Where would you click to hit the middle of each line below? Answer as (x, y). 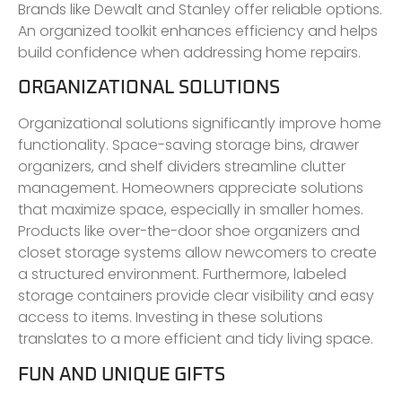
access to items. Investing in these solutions (170, 318)
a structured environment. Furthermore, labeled (182, 275)
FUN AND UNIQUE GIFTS (122, 374)
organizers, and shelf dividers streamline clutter (182, 167)
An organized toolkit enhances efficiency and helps (198, 31)
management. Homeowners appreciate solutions (191, 188)
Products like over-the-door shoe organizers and (189, 232)
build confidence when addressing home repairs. (189, 53)
